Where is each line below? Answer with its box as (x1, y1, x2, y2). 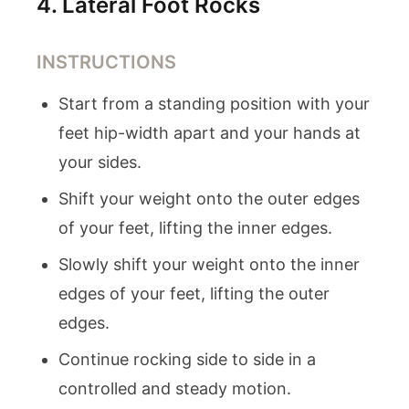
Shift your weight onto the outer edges (58, 189, 360, 208)
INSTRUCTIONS (37, 51, 176, 73)
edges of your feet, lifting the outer (58, 284, 330, 303)
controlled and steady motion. (58, 379, 291, 398)
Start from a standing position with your (58, 94, 370, 113)
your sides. (58, 152, 142, 172)
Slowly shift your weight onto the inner (58, 255, 360, 274)
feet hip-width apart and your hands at (58, 123, 361, 142)
